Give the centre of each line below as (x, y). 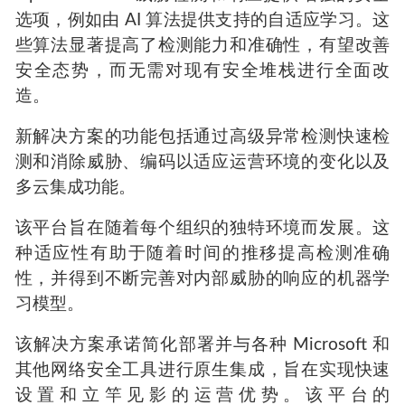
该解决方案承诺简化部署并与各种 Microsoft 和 (202, 344)
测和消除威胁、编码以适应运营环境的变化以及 (202, 163)
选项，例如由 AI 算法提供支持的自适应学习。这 (202, 21)
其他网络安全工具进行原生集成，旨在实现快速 (202, 370)
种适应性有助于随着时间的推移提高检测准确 (202, 253)
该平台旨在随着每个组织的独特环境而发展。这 (202, 228)
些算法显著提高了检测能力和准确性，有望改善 (202, 46)
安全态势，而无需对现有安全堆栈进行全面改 (202, 71)
